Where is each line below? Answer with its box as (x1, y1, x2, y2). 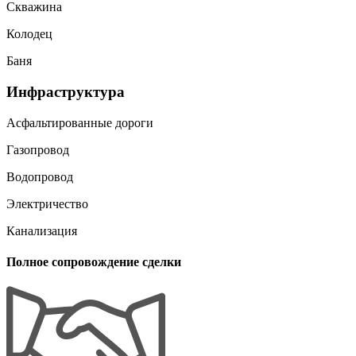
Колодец (6, 27, 52, 41)
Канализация (6, 223, 77, 238)
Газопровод (6, 142, 69, 157)
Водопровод (6, 169, 73, 184)
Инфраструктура (6, 83, 125, 100)
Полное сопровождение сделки (6, 254, 181, 269)
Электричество (6, 196, 88, 211)
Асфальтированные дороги (6, 115, 153, 130)
